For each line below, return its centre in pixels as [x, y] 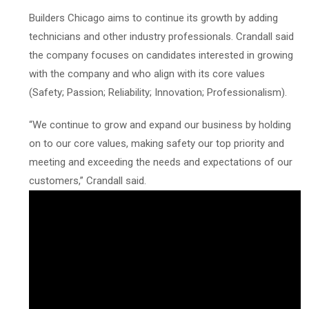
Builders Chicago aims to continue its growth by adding [153, 18]
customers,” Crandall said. [88, 180]
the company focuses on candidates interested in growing [161, 55]
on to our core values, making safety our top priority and [157, 143]
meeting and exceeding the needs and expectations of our [161, 162]
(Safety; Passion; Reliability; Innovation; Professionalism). [158, 92]
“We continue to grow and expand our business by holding [160, 124]
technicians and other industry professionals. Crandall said [161, 36]
